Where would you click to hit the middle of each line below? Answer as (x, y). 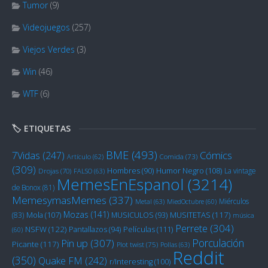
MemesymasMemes (59, 200)
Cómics (216, 156)
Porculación (218, 243)
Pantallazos (88, 230)
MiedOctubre (185, 202)
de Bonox (26, 188)
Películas (139, 229)
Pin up (74, 243)
